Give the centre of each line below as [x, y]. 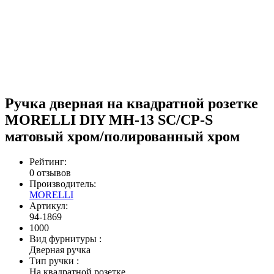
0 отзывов [50, 173]
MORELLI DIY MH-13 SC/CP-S [109, 120]
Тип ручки [53, 261]
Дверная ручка [60, 250]
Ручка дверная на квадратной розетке [131, 103]
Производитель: [63, 184]
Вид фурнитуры [64, 239]
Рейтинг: [48, 162]
